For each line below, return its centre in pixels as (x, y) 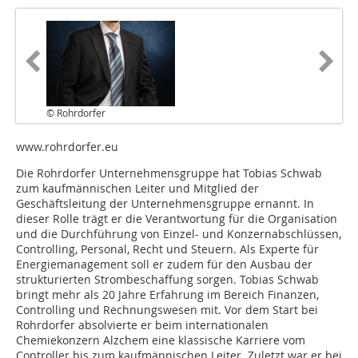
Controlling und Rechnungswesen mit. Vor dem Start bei (167, 310)
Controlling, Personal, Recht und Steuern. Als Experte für (167, 249)
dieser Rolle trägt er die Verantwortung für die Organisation (177, 219)
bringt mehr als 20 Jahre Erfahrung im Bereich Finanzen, (167, 295)
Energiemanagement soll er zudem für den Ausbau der (164, 265)
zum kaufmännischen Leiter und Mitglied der (137, 189)
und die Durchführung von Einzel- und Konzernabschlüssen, (179, 234)
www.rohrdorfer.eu (67, 147)
